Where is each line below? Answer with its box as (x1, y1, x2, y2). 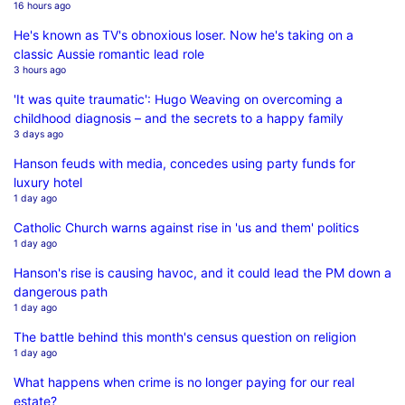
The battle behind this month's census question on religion (14, 328, 356, 344)
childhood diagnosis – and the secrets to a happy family (14, 109, 344, 126)
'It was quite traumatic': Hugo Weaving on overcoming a (14, 90, 343, 107)
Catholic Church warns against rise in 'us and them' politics (14, 219, 359, 235)
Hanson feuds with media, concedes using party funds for (14, 155, 355, 171)
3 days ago (14, 127, 63, 140)
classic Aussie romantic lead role (14, 45, 204, 61)
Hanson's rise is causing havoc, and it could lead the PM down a (14, 264, 391, 280)
